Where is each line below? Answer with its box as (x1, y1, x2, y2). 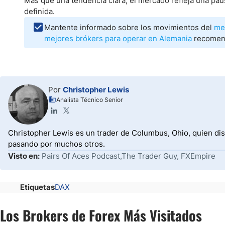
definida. (24, 7, 55, 16)
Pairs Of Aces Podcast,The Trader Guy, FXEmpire (42, 151, 215, 161)
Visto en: (8, 151, 40, 161)
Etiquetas (20, 182, 55, 192)
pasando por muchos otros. (8, 139, 105, 149)
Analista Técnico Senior (56, 96, 123, 103)
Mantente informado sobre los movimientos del (44, 23, 214, 32)
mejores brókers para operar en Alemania (44, 34, 192, 43)
